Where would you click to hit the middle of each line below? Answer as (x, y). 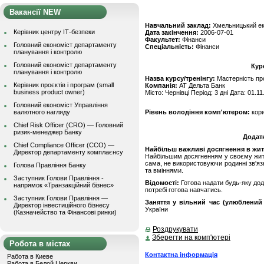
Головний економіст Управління (61, 105)
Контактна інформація (181, 254)
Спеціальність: (170, 47)
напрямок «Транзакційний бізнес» (64, 185)
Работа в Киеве (30, 256)
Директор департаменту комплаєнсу (68, 152)
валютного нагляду (42, 112)
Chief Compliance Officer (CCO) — (64, 145)
